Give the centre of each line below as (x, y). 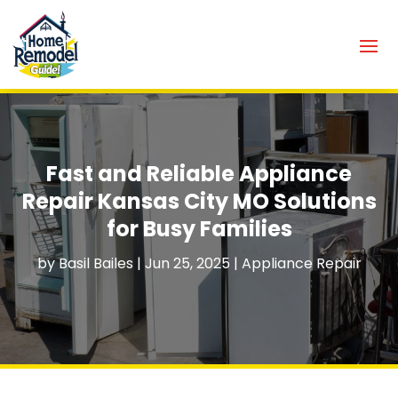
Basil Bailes (96, 263)
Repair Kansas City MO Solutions (199, 201)
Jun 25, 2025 (187, 263)
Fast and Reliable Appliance (199, 173)
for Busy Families (199, 228)
